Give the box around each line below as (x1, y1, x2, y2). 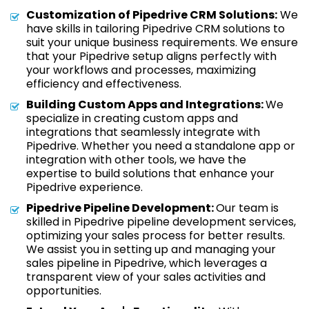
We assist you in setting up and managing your (26, 241, 276, 257)
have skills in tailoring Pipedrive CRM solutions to (26, 21, 285, 37)
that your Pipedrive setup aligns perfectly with (26, 48, 277, 64)
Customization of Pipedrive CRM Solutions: (26, 7, 277, 23)
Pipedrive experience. (26, 179, 143, 195)
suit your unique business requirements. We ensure (26, 34, 298, 50)
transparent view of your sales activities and (26, 269, 266, 285)
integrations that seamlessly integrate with (26, 124, 260, 140)
